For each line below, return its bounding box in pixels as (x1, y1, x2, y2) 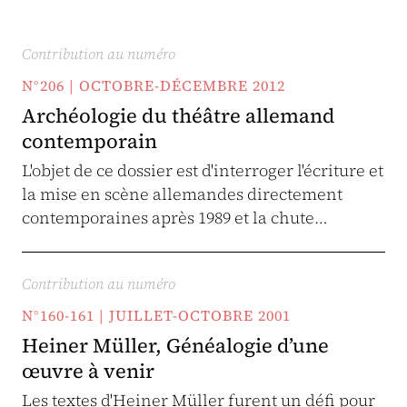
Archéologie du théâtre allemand (22, 102, 335, 129)
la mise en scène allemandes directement (22, 183, 342, 205)
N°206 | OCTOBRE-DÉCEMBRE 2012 (22, 75, 285, 95)
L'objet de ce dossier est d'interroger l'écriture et (22, 159, 383, 182)
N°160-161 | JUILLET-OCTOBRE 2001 (22, 305, 291, 325)
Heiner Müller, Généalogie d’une (22, 332, 329, 359)
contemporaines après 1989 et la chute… (22, 206, 328, 229)
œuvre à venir (22, 357, 154, 384)
